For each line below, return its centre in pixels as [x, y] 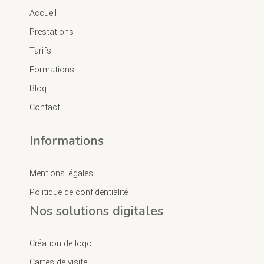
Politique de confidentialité [79, 192]
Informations [67, 141]
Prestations [52, 32]
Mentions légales [61, 173]
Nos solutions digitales [96, 211]
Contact [45, 107]
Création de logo [61, 243]
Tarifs [40, 51]
